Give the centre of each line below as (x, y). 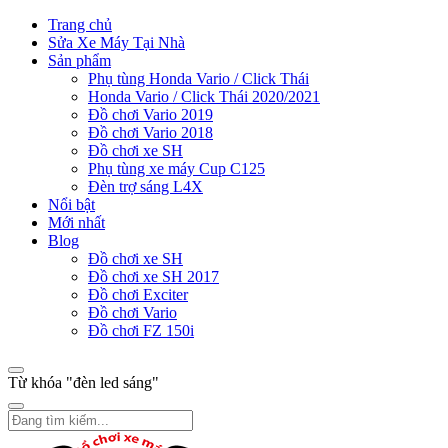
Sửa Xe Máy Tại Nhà (116, 42)
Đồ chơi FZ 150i (141, 330)
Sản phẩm (79, 60)
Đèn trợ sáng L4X (145, 186)
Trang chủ (80, 24)
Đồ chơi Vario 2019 (150, 114)
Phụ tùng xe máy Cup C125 (176, 168)
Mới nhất (76, 222)
